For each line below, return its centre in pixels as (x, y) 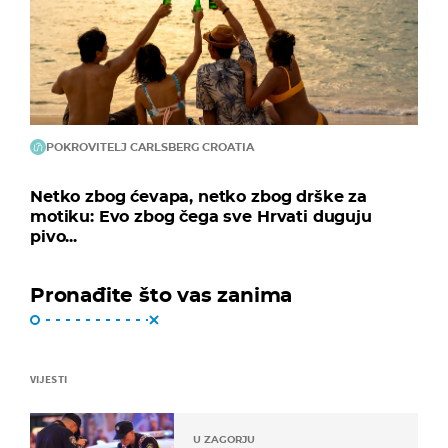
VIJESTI (48, 378)
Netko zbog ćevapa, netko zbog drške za (198, 196)
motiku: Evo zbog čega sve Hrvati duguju (201, 216)
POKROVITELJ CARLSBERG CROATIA (150, 146)
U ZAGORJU (224, 439)
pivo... (53, 236)
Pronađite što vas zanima (161, 294)
